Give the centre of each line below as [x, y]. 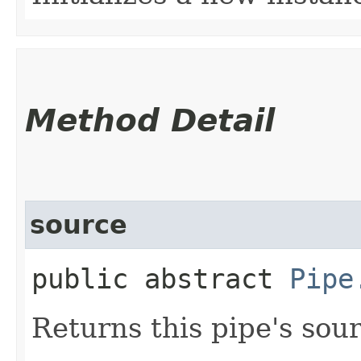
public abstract [160, 278]
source [79, 224]
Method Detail [150, 120]
